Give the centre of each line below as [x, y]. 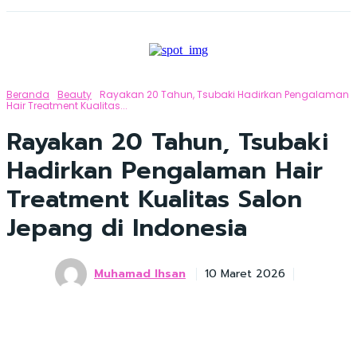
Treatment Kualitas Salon [154, 199]
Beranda [28, 94]
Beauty [75, 94]
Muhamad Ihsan [140, 274]
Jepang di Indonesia [127, 228]
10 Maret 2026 [245, 274]
